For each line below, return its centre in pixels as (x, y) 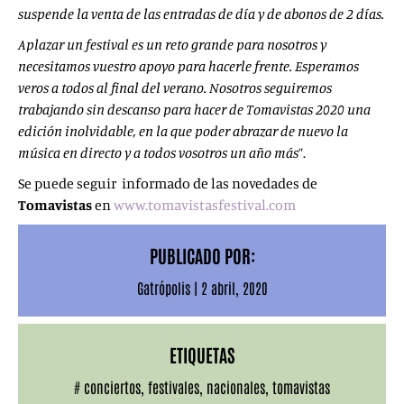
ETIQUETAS (202, 354)
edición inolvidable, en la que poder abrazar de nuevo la (183, 131)
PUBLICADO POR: (202, 255)
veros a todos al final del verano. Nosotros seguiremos (175, 87)
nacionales (236, 387)
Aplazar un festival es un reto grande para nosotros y (172, 44)
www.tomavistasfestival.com (205, 205)
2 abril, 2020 (234, 288)
